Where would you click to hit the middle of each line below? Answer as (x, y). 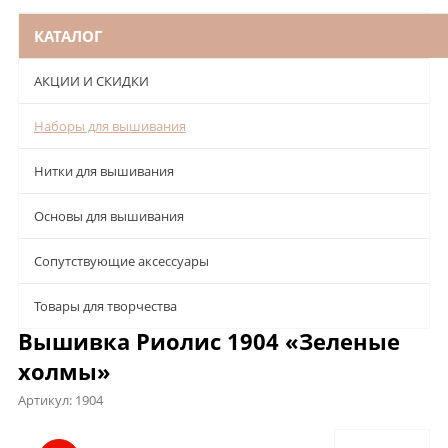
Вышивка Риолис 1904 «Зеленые (209, 340)
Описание (57, 434)
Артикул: (46, 399)
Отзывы (286, 434)
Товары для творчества (105, 305)
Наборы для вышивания (110, 125)
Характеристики (176, 434)
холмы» (64, 370)
